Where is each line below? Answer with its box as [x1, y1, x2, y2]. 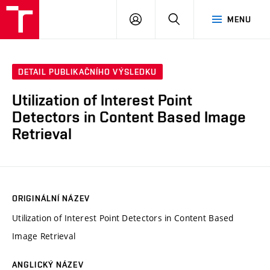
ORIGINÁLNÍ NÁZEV [12, 193, 90, 203]
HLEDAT [180, 14, 212, 24]
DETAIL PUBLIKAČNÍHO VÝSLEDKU [18, 67, 157, 77]
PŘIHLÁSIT [141, 14, 184, 24]
